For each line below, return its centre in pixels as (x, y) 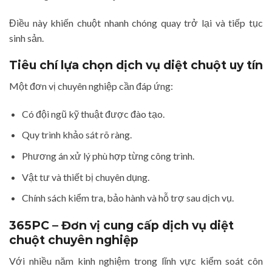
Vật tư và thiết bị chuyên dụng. (85, 177)
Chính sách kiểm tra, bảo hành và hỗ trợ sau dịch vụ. (127, 198)
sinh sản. (26, 38)
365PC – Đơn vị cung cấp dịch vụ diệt (121, 226)
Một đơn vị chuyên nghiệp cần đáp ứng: (91, 86)
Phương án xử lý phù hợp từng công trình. (108, 156)
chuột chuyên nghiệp (74, 240)
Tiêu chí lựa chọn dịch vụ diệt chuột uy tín (136, 65)
